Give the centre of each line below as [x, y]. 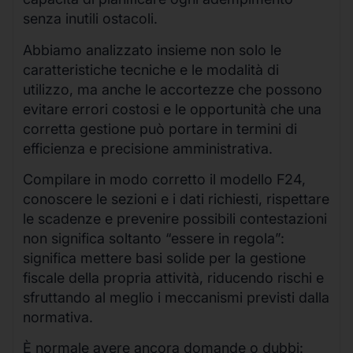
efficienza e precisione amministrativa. [148, 148]
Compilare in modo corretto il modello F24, [164, 180]
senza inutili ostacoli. [90, 19]
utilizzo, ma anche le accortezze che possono [173, 89]
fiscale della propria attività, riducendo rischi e [173, 278]
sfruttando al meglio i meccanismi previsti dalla [176, 298]
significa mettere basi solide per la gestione [164, 258]
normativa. [58, 318]
